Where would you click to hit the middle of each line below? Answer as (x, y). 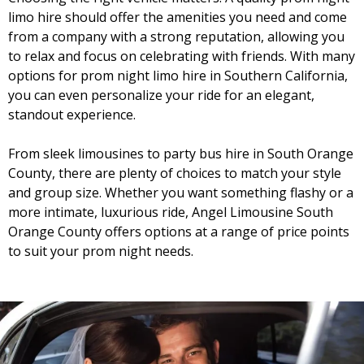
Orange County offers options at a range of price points (179, 232)
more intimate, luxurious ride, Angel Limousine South (171, 212)
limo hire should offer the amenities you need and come (178, 17)
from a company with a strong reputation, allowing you (176, 37)
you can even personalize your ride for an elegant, (161, 95)
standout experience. (72, 115)
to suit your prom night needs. (101, 251)
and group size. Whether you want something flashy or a (181, 193)
